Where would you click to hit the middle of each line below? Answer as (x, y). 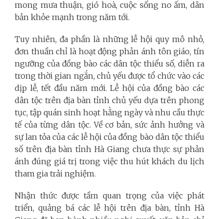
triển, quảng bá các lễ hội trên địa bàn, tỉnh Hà (109, 208)
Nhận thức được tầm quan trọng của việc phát (109, 195)
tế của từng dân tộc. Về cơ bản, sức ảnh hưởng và (109, 124)
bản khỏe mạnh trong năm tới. (72, 17)
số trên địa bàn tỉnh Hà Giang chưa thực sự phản (109, 149)
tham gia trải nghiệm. (55, 173)
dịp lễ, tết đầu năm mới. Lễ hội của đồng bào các (109, 88)
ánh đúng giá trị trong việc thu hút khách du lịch (109, 161)
